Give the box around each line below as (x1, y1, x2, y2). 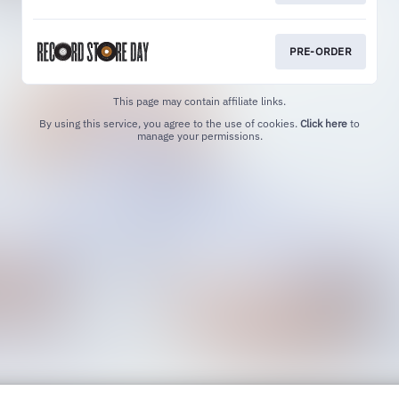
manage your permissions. (136, 129, 263, 143)
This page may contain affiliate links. (113, 94, 286, 109)
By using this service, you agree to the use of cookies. (39, 117, 300, 131)
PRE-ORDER (289, 45, 352, 59)
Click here (300, 117, 347, 131)
